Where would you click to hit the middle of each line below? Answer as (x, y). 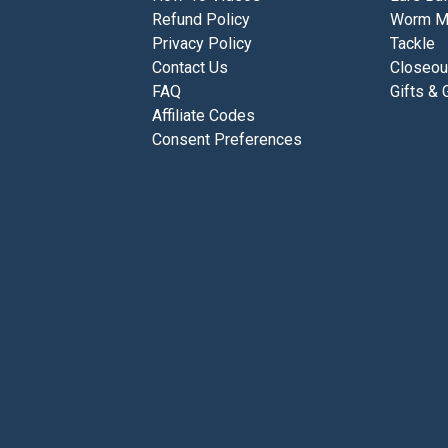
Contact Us (190, 67)
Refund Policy (201, 19)
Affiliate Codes (204, 115)
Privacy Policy (202, 43)
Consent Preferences (227, 139)
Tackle (412, 43)
